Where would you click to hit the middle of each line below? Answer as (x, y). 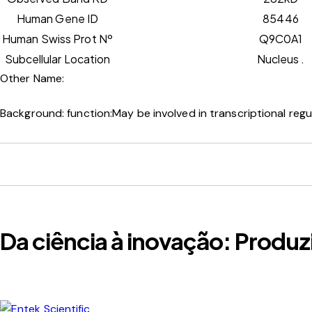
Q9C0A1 (281, 38)
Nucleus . (281, 58)
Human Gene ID (57, 18)
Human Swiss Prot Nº (57, 38)
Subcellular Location (57, 58)
